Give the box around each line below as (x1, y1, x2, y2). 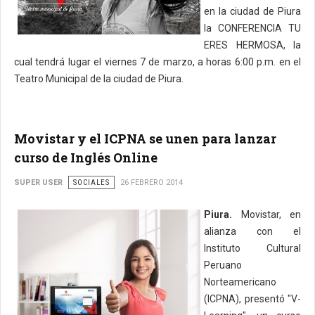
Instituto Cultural (204, 243, 301, 254)
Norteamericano (204, 276, 276, 288)
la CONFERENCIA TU (204, 22, 301, 34)
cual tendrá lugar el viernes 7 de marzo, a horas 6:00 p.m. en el (14, 56, 301, 67)
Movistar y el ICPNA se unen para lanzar (14, 130, 276, 147)
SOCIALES (73, 178, 110, 187)
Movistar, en (232, 209, 301, 220)
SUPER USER (14, 178, 63, 187)
